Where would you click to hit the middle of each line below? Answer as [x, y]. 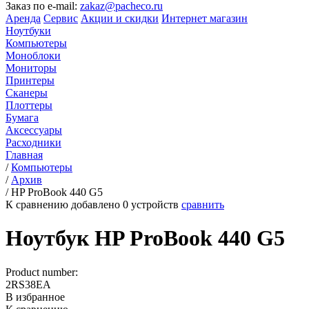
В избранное [35, 297]
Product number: [42, 272]
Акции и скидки [120, 18]
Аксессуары [34, 130]
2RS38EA [28, 284]
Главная [24, 155]
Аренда [23, 18]
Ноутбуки [28, 31]
